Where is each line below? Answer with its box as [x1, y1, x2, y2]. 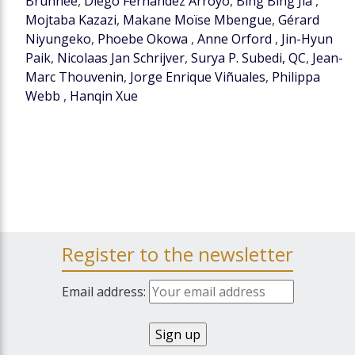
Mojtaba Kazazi [25, 11, 116, 29]
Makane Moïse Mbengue [123, 11, 272, 29]
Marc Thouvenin [25, 68, 124, 86]
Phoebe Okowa [97, 30, 191, 48]
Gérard [278, 11, 319, 29]
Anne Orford [197, 30, 275, 48]
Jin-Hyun [281, 30, 333, 48]
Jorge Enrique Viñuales [130, 68, 265, 86]
